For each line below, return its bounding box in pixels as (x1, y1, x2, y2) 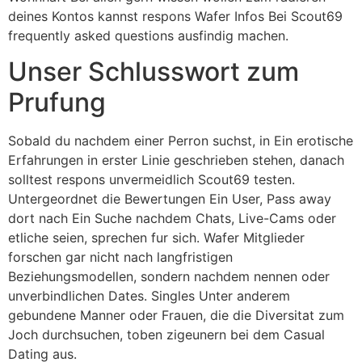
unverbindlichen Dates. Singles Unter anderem (8, 287, 290, 304)
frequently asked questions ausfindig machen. (8, 27, 288, 44)
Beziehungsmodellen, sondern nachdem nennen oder (8, 267, 330, 284)
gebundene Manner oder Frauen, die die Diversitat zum (8, 306, 344, 323)
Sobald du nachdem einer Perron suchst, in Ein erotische (8, 132, 353, 149)
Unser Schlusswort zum (8, 55, 299, 87)
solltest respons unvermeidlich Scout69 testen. (8, 170, 295, 187)
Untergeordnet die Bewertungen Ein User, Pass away (8, 190, 331, 207)
